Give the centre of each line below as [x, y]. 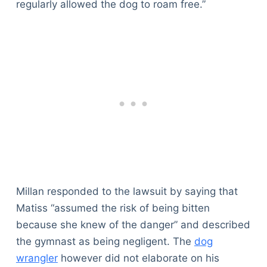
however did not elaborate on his [138, 258]
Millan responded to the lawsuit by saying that [127, 191]
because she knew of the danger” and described [133, 224]
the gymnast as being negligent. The [105, 241]
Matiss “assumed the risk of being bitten [113, 208]
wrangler [37, 258]
